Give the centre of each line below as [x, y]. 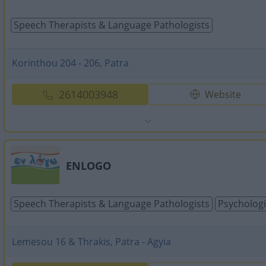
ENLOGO [88, 166]
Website [223, 94]
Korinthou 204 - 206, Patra [70, 63]
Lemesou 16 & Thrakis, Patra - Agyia [91, 242]
